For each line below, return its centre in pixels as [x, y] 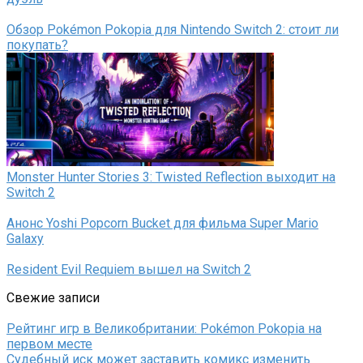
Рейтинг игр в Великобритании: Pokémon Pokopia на [164, 329]
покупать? [37, 45]
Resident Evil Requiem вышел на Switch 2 [129, 270]
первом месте [49, 344]
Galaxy [25, 239]
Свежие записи [53, 298]
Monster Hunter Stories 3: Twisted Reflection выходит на [171, 177]
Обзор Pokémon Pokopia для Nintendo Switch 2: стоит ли [173, 30]
